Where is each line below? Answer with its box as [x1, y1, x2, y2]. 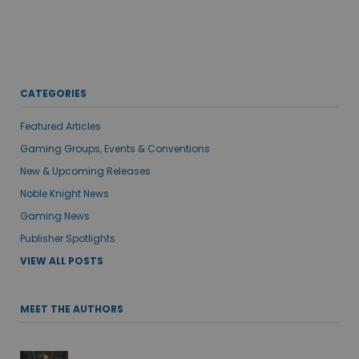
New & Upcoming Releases [20, 163, 151, 178]
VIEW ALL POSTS [20, 253, 103, 268]
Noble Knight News [20, 186, 109, 200]
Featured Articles [20, 119, 101, 133]
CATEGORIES [20, 86, 87, 100]
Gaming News [20, 208, 90, 223]
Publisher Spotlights [20, 231, 115, 245]
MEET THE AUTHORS [20, 301, 123, 316]
